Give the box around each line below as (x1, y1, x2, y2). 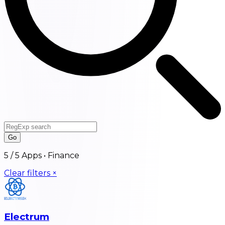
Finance (48, 150, 79, 160)
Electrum (4, 211, 49, 223)
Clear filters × (4, 168, 57, 178)
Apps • (20, 150, 48, 160)
